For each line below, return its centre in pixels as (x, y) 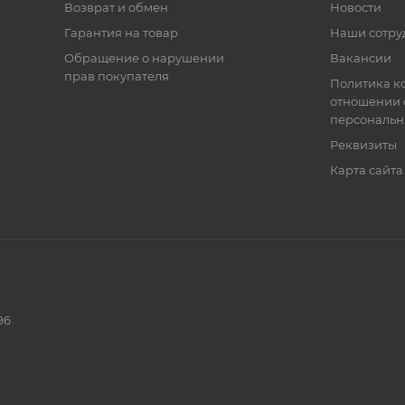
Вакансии (360, 58)
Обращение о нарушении (144, 58)
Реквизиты (363, 145)
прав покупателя (116, 76)
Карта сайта (366, 170)
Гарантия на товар (121, 33)
